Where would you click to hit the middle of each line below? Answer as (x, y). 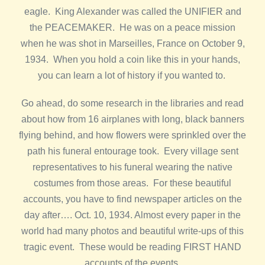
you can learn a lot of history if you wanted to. (132, 75)
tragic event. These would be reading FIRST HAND (132, 247)
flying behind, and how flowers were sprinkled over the (132, 135)
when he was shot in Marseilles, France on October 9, (132, 43)
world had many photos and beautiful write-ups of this (132, 231)
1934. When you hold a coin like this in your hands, (132, 59)
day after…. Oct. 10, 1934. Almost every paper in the (132, 215)
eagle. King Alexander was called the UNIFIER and (132, 12)
